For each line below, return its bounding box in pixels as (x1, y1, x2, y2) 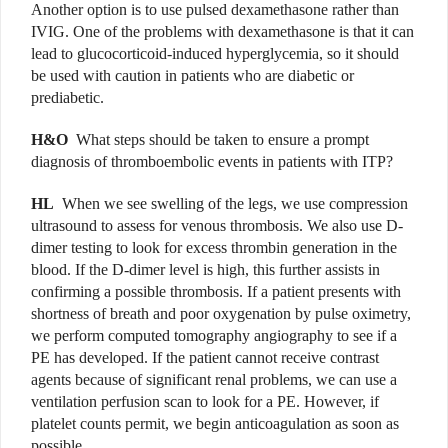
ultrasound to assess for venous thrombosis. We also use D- (31, 217, 403, 235)
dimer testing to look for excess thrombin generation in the (31, 239, 397, 257)
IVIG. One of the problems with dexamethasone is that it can (31, 23, 414, 41)
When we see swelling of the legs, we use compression (62, 195, 408, 213)
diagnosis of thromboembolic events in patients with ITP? (31, 153, 393, 171)
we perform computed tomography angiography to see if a (31, 327, 397, 345)
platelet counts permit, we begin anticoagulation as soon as (31, 415, 399, 433)
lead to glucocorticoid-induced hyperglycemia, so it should (31, 45, 399, 63)
